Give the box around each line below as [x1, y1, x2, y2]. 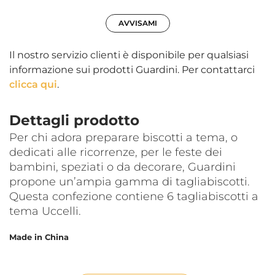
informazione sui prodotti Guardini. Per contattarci [9, 64, 255, 76]
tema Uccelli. [9, 204, 81, 219]
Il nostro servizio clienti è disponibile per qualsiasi [9, 49, 249, 61]
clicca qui [9, 79, 57, 91]
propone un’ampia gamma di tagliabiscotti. [9, 175, 250, 189]
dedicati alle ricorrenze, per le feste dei [9, 145, 222, 160]
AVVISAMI [118, 18, 157, 28]
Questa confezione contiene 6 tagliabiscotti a [9, 190, 258, 204]
